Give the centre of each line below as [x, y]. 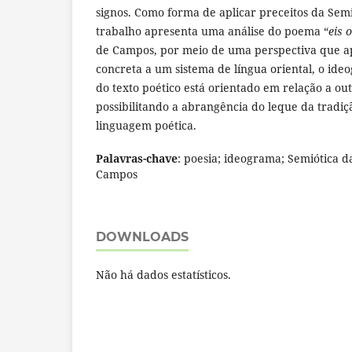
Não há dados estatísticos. [163, 275]
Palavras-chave [137, 159]
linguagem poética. [146, 126]
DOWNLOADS [142, 237]
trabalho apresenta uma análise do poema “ [212, 31]
